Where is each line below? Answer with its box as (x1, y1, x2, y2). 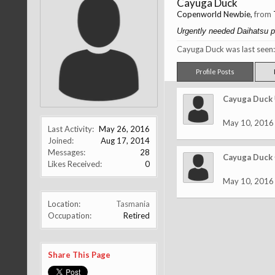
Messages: (47, 147, 85, 157)
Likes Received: (47, 159, 102, 169)
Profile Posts (195, 68, 234, 76)
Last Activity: (47, 124, 94, 134)
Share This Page (47, 250, 110, 260)
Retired (123, 211, 150, 220)
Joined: (47, 136, 74, 145)
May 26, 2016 (98, 124, 150, 134)
